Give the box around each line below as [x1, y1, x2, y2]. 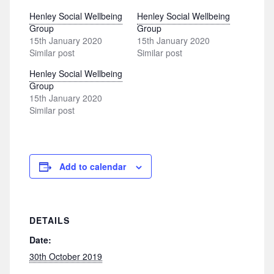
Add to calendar [59, 160, 126, 172]
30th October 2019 [29, 250, 102, 262]
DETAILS [29, 213, 70, 226]
